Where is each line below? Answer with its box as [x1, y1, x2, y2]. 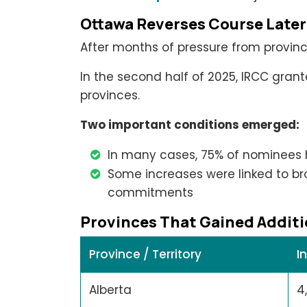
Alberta [89, 281, 132, 298]
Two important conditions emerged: [80, 116, 299, 133]
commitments [108, 184, 193, 201]
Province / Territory [89, 245, 201, 262]
